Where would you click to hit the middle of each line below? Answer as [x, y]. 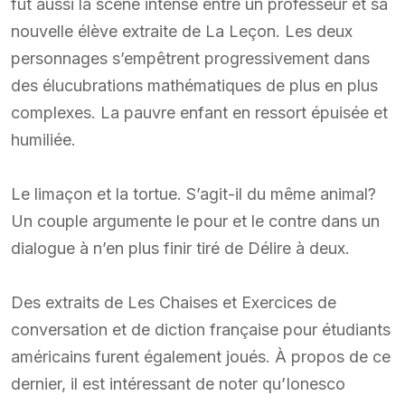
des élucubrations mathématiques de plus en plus [194, 85]
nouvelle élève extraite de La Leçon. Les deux [182, 31]
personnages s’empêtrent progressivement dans [190, 58]
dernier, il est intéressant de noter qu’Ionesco [178, 383]
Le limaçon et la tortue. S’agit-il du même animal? [193, 193]
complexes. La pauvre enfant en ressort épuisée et [199, 112]
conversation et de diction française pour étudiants [201, 329]
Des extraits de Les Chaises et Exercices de [174, 302]
